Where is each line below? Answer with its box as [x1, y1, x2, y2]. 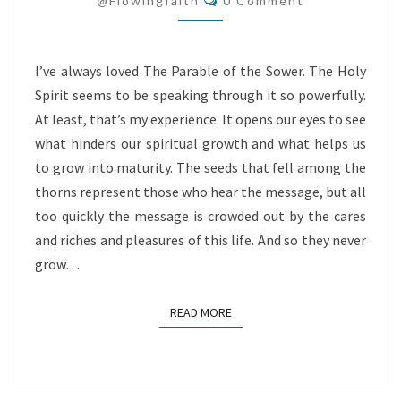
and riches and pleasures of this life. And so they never [35, 231, 366, 249]
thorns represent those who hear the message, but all [35, 183, 366, 200]
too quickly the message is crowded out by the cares [35, 207, 366, 225]
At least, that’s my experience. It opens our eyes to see [35, 110, 366, 128]
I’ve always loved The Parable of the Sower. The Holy [35, 62, 366, 80]
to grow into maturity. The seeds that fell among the [35, 158, 366, 176]
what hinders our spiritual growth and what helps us [35, 134, 366, 152]
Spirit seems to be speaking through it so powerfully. [35, 86, 366, 104]
